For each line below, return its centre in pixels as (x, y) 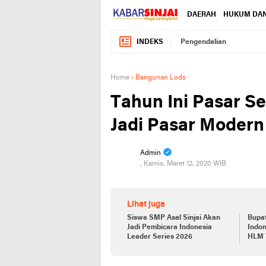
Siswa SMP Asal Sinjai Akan (174, 218)
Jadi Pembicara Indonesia (170, 227)
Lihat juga (146, 205)
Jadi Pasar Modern (187, 126)
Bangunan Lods (161, 78)
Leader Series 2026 (160, 237)
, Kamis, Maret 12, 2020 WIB (183, 164)
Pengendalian (203, 42)
